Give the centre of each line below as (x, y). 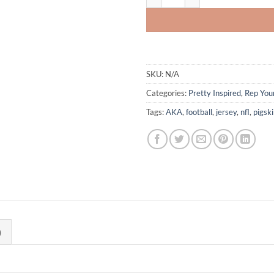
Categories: (167, 93)
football (199, 112)
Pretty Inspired (215, 93)
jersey (226, 112)
